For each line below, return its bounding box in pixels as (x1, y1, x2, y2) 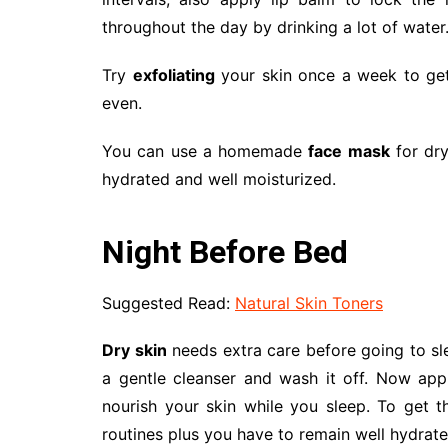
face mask (308, 140, 390, 161)
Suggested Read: (102, 292, 235, 313)
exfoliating (132, 64, 215, 85)
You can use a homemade (102, 140, 309, 161)
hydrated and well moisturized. (102, 168, 336, 189)
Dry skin (102, 339, 167, 360)
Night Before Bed (102, 232, 348, 271)
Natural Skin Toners (235, 292, 383, 313)
